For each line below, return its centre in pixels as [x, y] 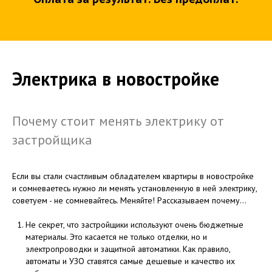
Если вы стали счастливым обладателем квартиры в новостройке [133, 176]
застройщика [52, 140]
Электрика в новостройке [116, 79]
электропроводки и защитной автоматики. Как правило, [128, 249]
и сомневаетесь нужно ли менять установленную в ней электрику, [134, 189]
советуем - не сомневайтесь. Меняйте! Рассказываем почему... [129, 201]
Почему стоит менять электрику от [118, 121]
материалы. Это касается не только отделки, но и [116, 237]
